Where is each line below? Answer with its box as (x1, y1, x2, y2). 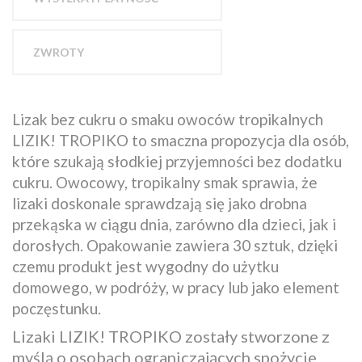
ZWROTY (33, 44, 84, 59)
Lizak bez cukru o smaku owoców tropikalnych (12, 109, 323, 128)
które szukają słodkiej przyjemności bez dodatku (12, 151, 342, 170)
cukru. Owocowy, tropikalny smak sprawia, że (12, 172, 318, 192)
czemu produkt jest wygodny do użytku (12, 256, 279, 276)
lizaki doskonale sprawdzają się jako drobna (12, 193, 307, 213)
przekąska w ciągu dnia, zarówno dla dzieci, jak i (12, 214, 336, 234)
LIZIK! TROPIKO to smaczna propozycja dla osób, (12, 130, 349, 149)
